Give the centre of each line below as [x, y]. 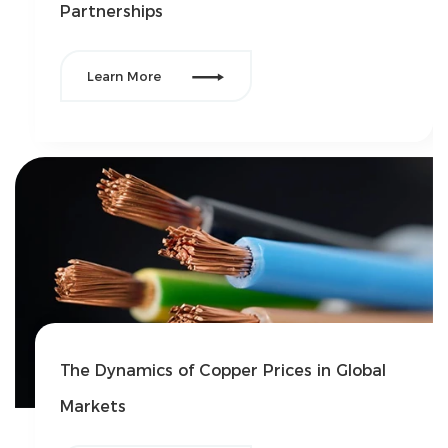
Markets [93, 407]
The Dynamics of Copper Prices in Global [223, 371]
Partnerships [111, 12]
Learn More [124, 76]
